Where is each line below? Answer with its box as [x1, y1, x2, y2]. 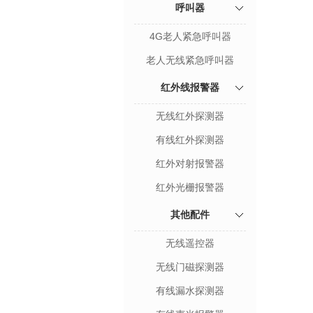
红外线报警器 [161, 82, 219, 93]
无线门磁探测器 [156, 261, 224, 272]
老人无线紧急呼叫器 [146, 54, 234, 66]
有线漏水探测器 [156, 285, 224, 296]
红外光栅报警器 [156, 182, 224, 193]
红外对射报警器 [156, 158, 224, 169]
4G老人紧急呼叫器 [149, 31, 231, 42]
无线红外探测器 [156, 110, 224, 122]
